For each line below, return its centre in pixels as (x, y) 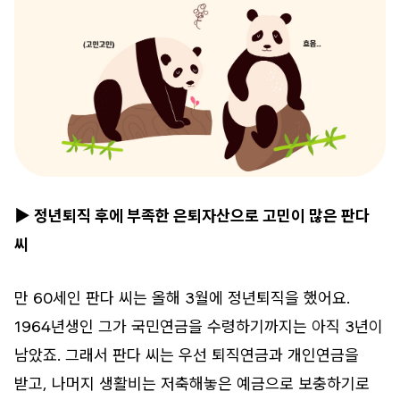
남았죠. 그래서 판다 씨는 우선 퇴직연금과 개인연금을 (187, 354)
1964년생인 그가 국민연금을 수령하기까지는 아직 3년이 (199, 326)
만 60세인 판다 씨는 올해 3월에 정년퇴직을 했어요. (182, 297)
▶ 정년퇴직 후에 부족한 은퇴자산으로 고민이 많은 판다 (192, 215)
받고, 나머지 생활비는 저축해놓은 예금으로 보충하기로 (192, 383)
